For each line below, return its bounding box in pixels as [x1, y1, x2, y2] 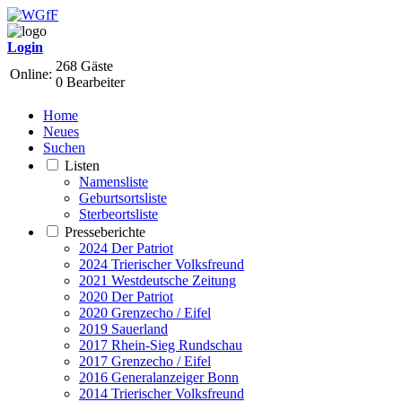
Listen [65, 158, 100, 173]
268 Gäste [56, 58, 113, 74]
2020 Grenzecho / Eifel [79, 305, 211, 320]
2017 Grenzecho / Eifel [79, 354, 211, 369]
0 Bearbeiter [56, 74, 125, 90]
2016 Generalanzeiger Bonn [79, 370, 239, 385]
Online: [10, 66, 52, 82]
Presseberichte [65, 224, 145, 240]
